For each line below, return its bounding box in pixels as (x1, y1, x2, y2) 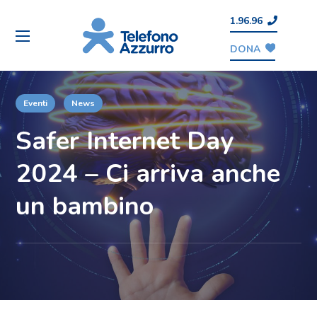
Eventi (23, 97, 48, 109)
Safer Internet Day (16, 123, 234, 158)
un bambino (16, 188, 154, 224)
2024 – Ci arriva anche (16, 156, 281, 191)
